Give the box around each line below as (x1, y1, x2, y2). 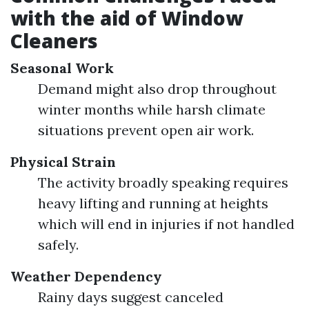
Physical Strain (10, 153, 116, 170)
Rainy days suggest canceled (38, 288, 223, 306)
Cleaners (10, 28, 98, 54)
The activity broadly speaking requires (38, 174, 288, 191)
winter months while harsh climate (38, 101, 266, 118)
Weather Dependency (10, 268, 162, 285)
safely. (38, 236, 79, 253)
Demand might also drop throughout (38, 80, 277, 97)
